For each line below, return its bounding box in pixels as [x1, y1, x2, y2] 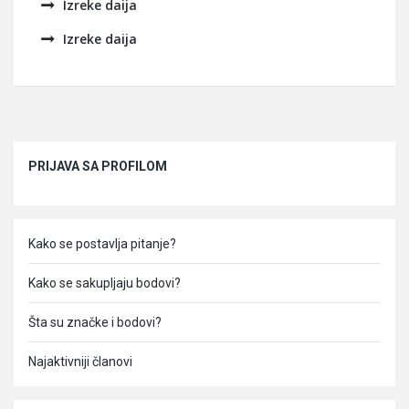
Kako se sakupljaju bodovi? [28, 276, 181, 290]
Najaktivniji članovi [28, 354, 132, 369]
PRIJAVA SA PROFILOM [28, 159, 167, 173]
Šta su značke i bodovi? [28, 315, 162, 330]
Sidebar [13, 142, 78, 163]
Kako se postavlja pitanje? [28, 236, 176, 251]
